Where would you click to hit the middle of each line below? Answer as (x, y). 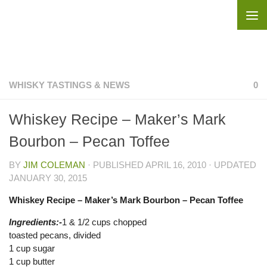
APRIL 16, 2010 (176, 165)
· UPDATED (231, 165)
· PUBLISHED (117, 165)
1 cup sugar (32, 248)
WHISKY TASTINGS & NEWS (69, 85)
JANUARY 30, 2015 (48, 178)
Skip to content (50, 16)
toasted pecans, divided (55, 235)
